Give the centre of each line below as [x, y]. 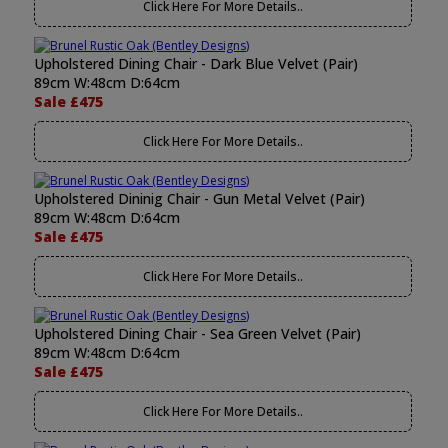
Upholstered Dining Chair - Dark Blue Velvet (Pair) [196, 63]
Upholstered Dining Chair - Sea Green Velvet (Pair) [198, 333]
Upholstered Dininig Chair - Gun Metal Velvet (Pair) [200, 198]
